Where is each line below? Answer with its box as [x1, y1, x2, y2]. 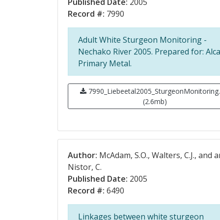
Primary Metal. [78, 58, 132, 69]
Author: [68, 150, 97, 161]
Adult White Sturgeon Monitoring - [78, 34, 207, 45]
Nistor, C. [68, 162, 102, 172]
